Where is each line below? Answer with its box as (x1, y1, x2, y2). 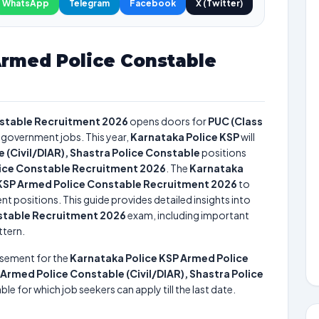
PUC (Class (208, 115, 263, 127)
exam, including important (126, 209, 249, 221)
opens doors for (128, 115, 208, 127)
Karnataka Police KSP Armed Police (70, 251, 249, 264)
